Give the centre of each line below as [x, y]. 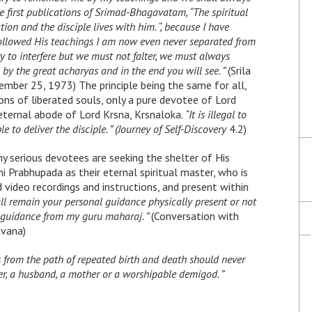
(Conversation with [195, 216]
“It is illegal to [216, 114]
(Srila [239, 70]
